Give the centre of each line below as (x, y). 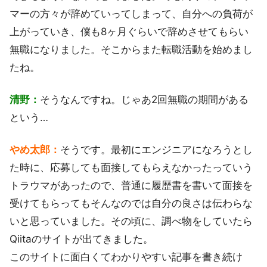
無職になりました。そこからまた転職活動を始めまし (131, 49)
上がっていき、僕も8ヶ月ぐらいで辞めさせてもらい (129, 31)
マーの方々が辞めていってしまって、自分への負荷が (131, 13)
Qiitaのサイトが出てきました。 (81, 239)
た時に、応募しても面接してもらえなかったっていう (131, 167)
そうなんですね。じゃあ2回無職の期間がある (144, 99)
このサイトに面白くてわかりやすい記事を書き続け (126, 257)
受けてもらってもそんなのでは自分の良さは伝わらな (131, 203)
